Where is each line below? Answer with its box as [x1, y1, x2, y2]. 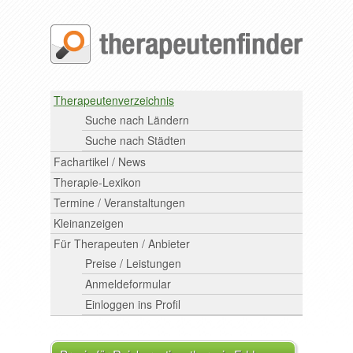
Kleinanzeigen [54, 215, 124, 231]
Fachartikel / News [54, 154, 146, 169]
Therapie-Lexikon [54, 174, 141, 190]
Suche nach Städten [85, 132, 186, 148]
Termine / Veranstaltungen [54, 195, 185, 210]
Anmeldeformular [85, 276, 171, 292]
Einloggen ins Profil [85, 296, 180, 312]
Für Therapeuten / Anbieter [54, 236, 190, 251]
